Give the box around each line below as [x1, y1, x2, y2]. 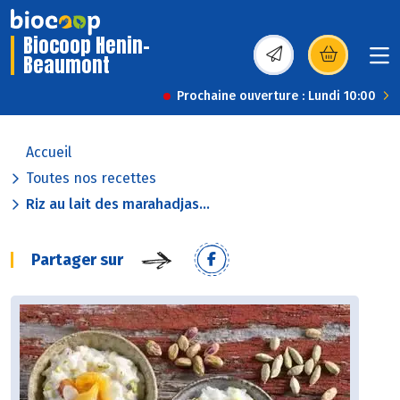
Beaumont [23, 50, 110, 80]
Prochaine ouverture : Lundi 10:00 [177, 88, 376, 104]
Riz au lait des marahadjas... [26, 196, 210, 213]
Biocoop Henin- [23, 30, 150, 61]
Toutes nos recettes [26, 170, 156, 187]
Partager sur [31, 250, 123, 271]
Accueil [26, 144, 71, 162]
